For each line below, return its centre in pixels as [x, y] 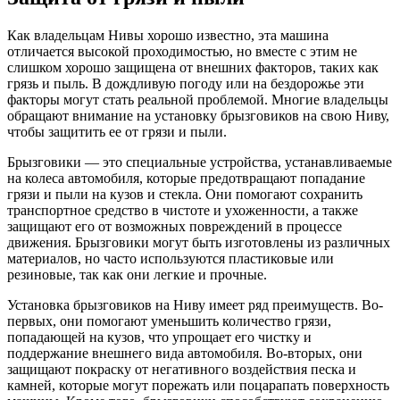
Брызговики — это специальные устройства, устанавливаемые [200, 162]
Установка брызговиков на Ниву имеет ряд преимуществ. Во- [195, 305]
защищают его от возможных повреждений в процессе [175, 227]
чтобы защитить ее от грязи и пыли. [117, 132]
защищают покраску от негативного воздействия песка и [182, 370]
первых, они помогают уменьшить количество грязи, [169, 321]
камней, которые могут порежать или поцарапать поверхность [198, 386]
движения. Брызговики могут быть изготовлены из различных [199, 243]
